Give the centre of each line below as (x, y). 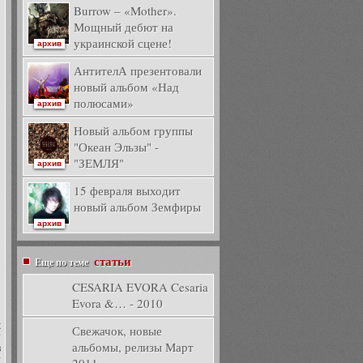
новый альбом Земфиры (137, 207)
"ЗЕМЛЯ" (99, 163)
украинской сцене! (123, 43)
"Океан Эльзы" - (116, 147)
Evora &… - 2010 (117, 303)
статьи (113, 261)
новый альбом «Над (126, 87)
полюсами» (104, 103)
